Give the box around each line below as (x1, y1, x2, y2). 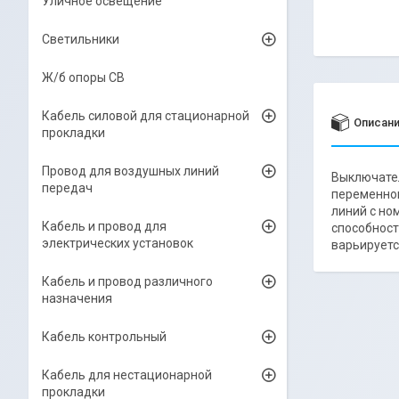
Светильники (42, 32, 119, 46)
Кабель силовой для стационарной (42, 109, 249, 123)
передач (42, 181, 93, 195)
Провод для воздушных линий (42, 164, 219, 178)
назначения (42, 291, 112, 305)
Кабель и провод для (42, 219, 167, 233)
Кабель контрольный (42, 330, 167, 344)
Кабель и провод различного (42, 274, 213, 289)
